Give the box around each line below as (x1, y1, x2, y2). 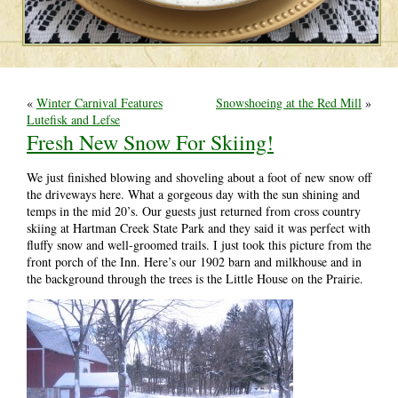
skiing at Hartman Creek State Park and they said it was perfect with (27, 219, 370, 236)
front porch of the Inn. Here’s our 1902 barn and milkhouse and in (27, 252, 362, 270)
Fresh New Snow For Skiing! (27, 127, 274, 156)
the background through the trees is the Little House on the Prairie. (27, 269, 363, 287)
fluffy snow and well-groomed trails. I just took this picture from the (27, 235, 371, 253)
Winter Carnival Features (36, 93, 163, 111)
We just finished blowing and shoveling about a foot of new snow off (27, 168, 371, 186)
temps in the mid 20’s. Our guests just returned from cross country (27, 202, 361, 219)
